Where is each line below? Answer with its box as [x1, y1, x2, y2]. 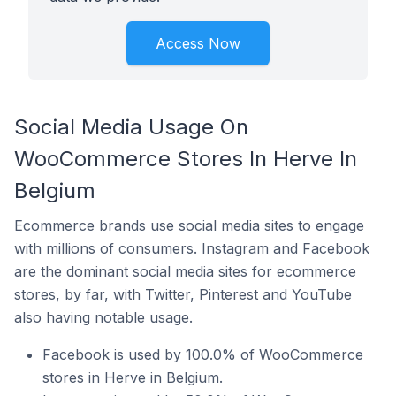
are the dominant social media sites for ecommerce [14, 263, 356, 280]
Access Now [156, 34, 240, 52]
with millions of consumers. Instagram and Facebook [14, 240, 369, 257]
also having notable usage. [14, 308, 193, 326]
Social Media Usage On [14, 114, 248, 140]
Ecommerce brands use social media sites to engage [14, 217, 364, 234]
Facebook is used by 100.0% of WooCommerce [42, 346, 363, 363]
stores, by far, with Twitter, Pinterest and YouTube [14, 286, 352, 303]
